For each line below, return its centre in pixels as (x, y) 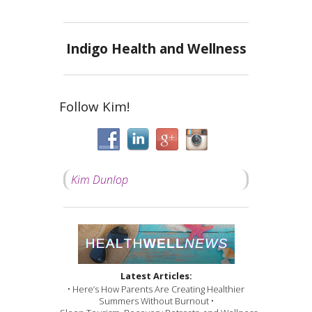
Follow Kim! (95, 106)
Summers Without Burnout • (156, 301)
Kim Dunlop (99, 179)
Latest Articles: (156, 275)
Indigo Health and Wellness (156, 48)
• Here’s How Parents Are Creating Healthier (156, 289)
